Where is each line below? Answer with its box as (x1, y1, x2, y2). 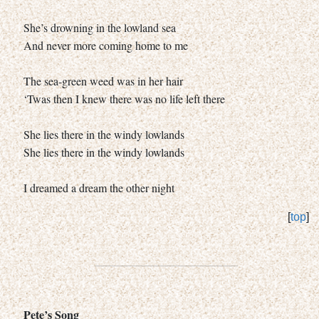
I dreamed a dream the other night (23, 179, 174, 195)
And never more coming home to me (23, 37, 188, 53)
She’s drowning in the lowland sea (23, 19, 176, 35)
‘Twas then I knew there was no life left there (23, 90, 225, 106)
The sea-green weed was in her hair (23, 73, 183, 88)
